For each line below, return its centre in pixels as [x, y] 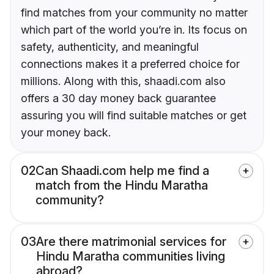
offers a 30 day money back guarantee [118, 98]
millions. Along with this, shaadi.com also [123, 81]
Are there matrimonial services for [131, 242]
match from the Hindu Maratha [122, 186]
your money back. [66, 133]
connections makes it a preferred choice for [130, 64]
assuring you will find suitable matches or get [134, 116]
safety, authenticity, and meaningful [110, 47]
